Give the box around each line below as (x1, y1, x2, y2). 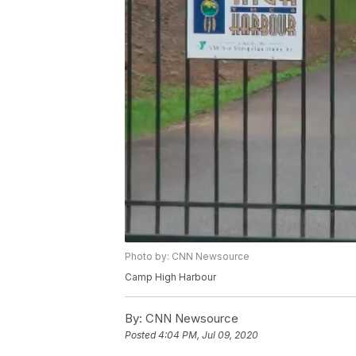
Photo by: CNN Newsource (125, 250, 250, 263)
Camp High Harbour (125, 271, 216, 284)
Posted (125, 329, 158, 342)
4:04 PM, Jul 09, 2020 (158, 329, 258, 342)
